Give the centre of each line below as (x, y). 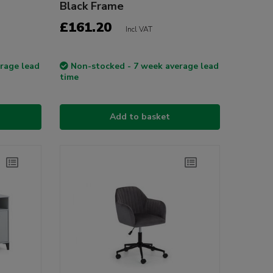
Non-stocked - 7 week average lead (144, 66)
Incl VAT (139, 30)
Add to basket (140, 117)
